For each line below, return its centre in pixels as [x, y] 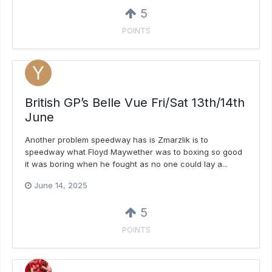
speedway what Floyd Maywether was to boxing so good [134, 151]
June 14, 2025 [61, 185]
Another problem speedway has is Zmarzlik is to [117, 139]
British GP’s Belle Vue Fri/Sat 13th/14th [135, 102]
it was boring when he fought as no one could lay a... [126, 164]
